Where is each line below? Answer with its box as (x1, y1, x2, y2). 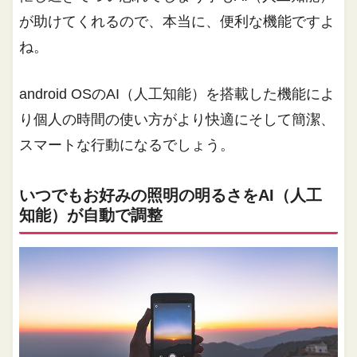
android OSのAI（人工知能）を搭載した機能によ (19, 85, 335, 102)
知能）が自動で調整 (19, 206, 163, 224)
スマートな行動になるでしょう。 (19, 136, 235, 153)
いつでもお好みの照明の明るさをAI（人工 (19, 186, 323, 204)
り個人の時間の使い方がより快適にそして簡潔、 (19, 111, 335, 127)
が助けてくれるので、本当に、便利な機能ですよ (19, 13, 335, 29)
